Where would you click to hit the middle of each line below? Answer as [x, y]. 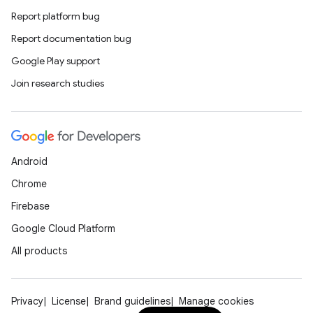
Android [29, 161]
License [69, 301]
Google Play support [56, 61]
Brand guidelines [132, 301]
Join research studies [58, 83]
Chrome [29, 184]
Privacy [27, 301]
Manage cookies [216, 301]
